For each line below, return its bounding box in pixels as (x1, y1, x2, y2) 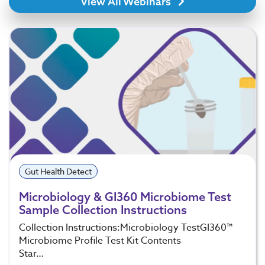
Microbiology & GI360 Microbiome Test (19, 189, 231, 204)
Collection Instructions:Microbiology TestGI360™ (19, 220, 232, 235)
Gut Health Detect (24, 165, 92, 177)
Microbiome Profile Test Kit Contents (19, 233, 181, 248)
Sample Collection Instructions (19, 202, 187, 217)
